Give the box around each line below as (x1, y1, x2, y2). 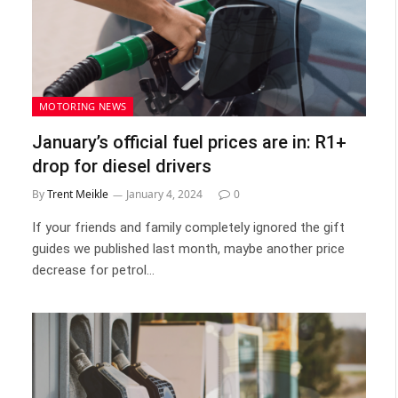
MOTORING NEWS (39, 99, 127, 113)
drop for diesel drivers (32, 155, 211, 177)
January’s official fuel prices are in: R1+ (32, 131, 346, 153)
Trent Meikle (47, 186, 108, 202)
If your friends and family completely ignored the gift (32, 219, 345, 235)
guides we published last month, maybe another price (32, 240, 345, 257)
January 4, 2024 (126, 186, 203, 202)
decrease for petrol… (32, 261, 155, 278)
